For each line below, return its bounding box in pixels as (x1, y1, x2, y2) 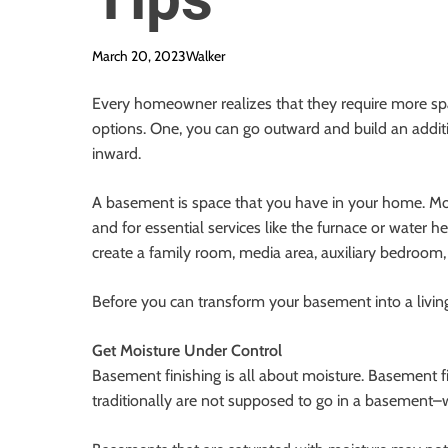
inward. (92, 144, 141, 164)
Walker (186, 47, 225, 66)
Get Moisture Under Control (92, 341, 282, 361)
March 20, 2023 (92, 47, 186, 66)
